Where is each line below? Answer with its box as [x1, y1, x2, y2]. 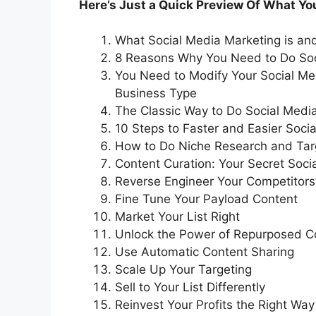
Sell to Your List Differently [115, 280, 265, 295]
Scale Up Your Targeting [115, 262, 252, 277]
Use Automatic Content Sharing [115, 245, 294, 260]
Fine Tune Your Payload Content [115, 192, 298, 207]
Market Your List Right [115, 209, 240, 224]
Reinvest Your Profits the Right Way [115, 298, 315, 312]
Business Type [115, 86, 197, 101]
